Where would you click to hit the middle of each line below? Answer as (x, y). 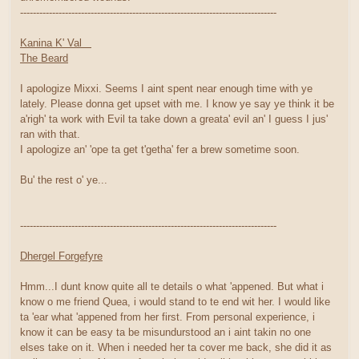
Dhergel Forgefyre (61, 256)
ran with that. (50, 134)
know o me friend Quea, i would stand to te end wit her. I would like (175, 301)
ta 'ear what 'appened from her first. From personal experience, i (167, 317)
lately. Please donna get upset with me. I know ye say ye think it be (177, 103)
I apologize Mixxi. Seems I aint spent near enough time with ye (166, 88)
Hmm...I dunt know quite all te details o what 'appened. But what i (172, 286)
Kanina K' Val (56, 42)
